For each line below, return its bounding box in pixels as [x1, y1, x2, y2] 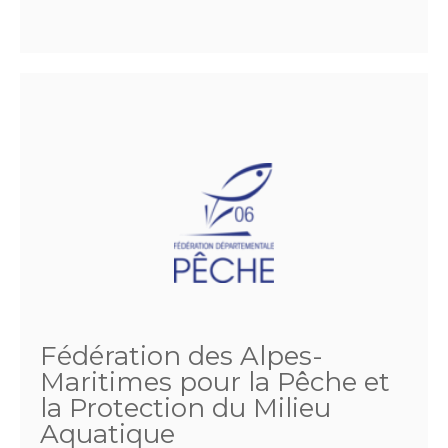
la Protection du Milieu [40, 392, 331, 424]
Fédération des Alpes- [40, 340, 323, 372]
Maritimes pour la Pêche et [40, 366, 390, 398]
